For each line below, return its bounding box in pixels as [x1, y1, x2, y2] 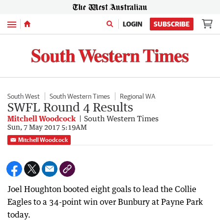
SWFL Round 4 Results [7, 99, 133, 114]
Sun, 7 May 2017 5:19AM [7, 122, 87, 131]
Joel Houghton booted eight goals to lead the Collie [7, 184, 196, 194]
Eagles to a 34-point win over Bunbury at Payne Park [7, 196, 203, 207]
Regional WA [120, 92, 155, 100]
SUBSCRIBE [154, 20, 190, 28]
